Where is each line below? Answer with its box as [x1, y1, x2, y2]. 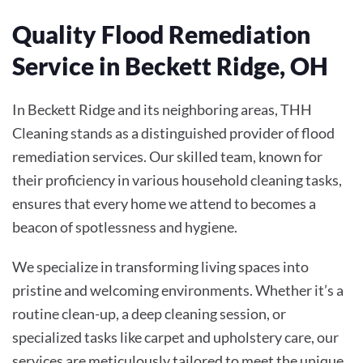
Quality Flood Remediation [12, 19, 310, 49]
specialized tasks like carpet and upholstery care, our [12, 327, 339, 346]
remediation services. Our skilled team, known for [12, 147, 322, 165]
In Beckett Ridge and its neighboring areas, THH [12, 100, 312, 118]
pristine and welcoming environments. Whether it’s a [12, 280, 344, 299]
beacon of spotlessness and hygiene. [12, 217, 237, 236]
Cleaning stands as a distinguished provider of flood [12, 123, 335, 142]
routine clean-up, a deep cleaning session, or [12, 304, 286, 322]
